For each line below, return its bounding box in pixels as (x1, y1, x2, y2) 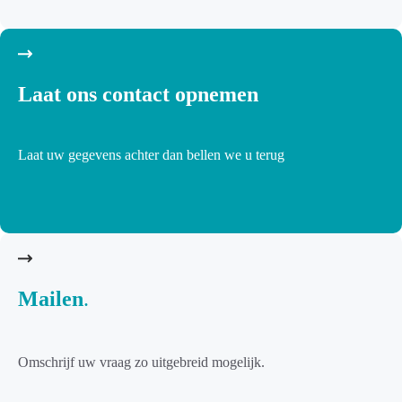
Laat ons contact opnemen (18, 82, 258, 106)
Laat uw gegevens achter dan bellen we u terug (18, 146, 284, 162)
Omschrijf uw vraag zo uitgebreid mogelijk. (18, 354, 265, 370)
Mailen (18, 286, 83, 310)
